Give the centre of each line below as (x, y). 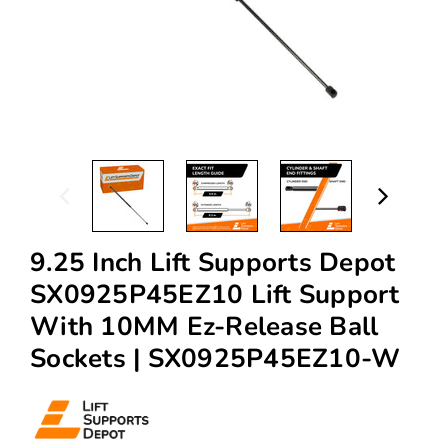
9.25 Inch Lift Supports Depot (213, 286)
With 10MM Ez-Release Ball (204, 350)
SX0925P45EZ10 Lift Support (215, 318)
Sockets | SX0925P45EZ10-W (215, 382)
